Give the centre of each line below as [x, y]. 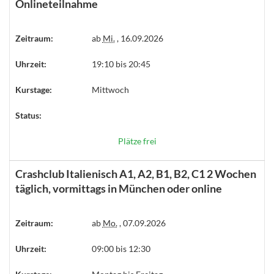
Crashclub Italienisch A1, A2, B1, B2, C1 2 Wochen [136, 174]
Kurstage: [34, 90]
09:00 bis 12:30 [121, 249]
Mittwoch [110, 90]
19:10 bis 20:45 [121, 64]
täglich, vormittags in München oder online [119, 188]
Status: [28, 115]
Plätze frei [137, 141]
